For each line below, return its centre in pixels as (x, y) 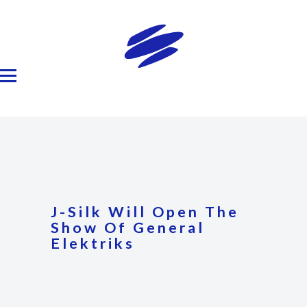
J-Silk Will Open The (145, 211)
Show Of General (128, 227)
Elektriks (93, 243)
